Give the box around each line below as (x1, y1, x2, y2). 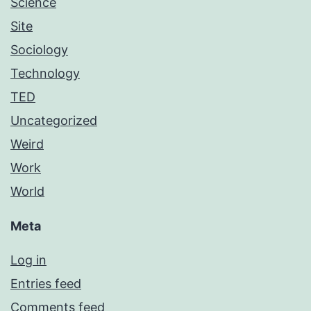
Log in (10, 253, 47, 268)
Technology (10, 66, 80, 81)
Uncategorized (10, 113, 97, 128)
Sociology (10, 42, 68, 58)
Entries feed (10, 276, 81, 292)
